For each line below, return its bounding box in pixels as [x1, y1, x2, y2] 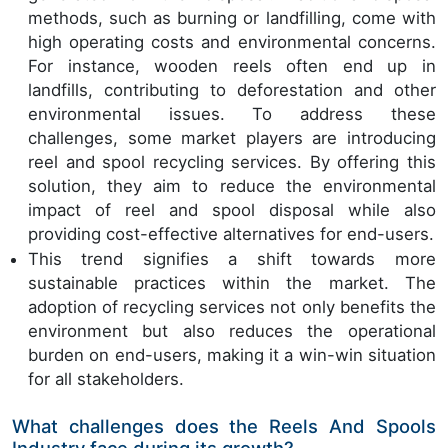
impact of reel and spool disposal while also [28, 199, 436, 220]
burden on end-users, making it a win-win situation [28, 345, 436, 366]
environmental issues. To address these [28, 103, 436, 124]
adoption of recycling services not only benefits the [28, 297, 436, 318]
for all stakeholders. [28, 369, 184, 390]
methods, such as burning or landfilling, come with [28, 7, 436, 28]
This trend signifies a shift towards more [28, 249, 436, 270]
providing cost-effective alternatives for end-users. [28, 223, 434, 244]
